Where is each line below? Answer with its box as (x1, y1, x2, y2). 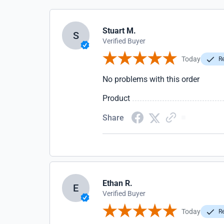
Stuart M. (102, 26, 136, 35)
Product (102, 93, 130, 103)
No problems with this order (102, 74, 200, 84)
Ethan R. (102, 178, 133, 188)
